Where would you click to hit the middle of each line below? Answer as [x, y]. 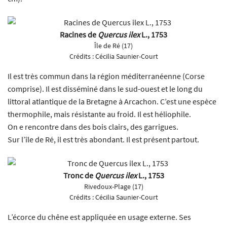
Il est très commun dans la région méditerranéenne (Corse [106, 76]
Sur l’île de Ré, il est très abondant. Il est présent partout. [103, 139]
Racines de [79, 34]
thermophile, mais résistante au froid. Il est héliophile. [99, 114]
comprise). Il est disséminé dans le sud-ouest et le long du [105, 88]
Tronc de [79, 175]
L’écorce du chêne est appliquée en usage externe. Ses [99, 217]
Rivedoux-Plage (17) [113, 186]
